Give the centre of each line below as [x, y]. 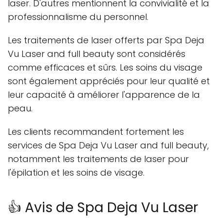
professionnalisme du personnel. [78, 17]
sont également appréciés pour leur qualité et [109, 81]
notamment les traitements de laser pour [98, 159]
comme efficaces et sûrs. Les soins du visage [105, 68]
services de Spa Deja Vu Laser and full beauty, [108, 145]
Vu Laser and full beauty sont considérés [97, 54]
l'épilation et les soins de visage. [76, 173]
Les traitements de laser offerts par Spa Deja [106, 40]
